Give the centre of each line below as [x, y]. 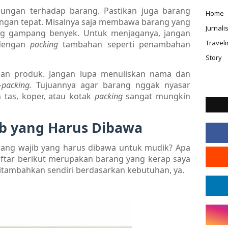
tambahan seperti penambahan [126, 44]
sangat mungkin [158, 96]
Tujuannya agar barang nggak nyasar [113, 85]
